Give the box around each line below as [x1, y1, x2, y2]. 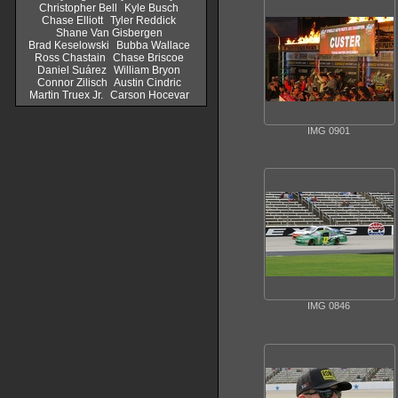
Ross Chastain [34, 52, 106, 64]
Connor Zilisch [36, 76, 107, 89]
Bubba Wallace [115, 39, 190, 52]
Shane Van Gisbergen [55, 27, 163, 39]
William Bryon [114, 64, 180, 76]
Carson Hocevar [109, 89, 189, 101]
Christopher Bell [39, 2, 117, 14]
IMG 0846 [307, 300, 350, 312]
